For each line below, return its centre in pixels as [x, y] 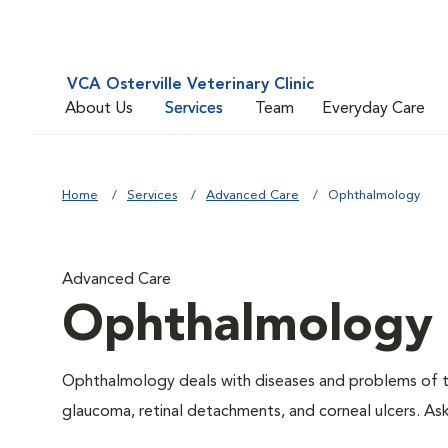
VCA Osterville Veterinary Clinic [190, 85]
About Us [99, 108]
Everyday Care [373, 108]
